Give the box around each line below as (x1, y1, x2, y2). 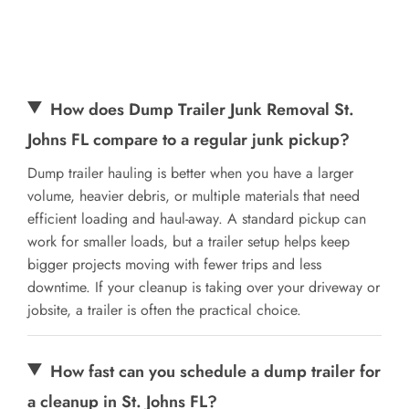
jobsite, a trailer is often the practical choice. (27, 299, 301, 320)
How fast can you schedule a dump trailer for (50, 359, 382, 383)
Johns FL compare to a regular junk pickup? (27, 127, 350, 152)
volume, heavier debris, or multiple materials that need (27, 184, 360, 206)
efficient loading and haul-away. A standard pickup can (27, 207, 366, 229)
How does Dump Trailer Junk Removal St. (50, 97, 355, 121)
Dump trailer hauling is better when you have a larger (27, 162, 353, 184)
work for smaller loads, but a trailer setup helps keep (27, 230, 350, 252)
